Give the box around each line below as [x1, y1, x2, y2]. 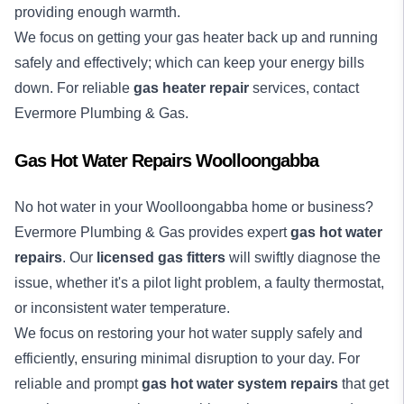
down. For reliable [14, 80, 133, 96]
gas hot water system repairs [142, 376, 338, 391]
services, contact [249, 80, 359, 96]
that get [338, 376, 389, 391]
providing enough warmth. [14, 5, 184, 20]
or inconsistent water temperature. [14, 300, 234, 316]
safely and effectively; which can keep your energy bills [14, 55, 364, 70]
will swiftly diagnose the [225, 250, 381, 265]
